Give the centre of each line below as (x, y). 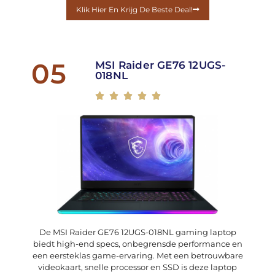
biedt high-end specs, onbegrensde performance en (137, 244)
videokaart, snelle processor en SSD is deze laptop (137, 267)
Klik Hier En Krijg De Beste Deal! (134, 9)
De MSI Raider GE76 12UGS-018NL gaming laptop (137, 232)
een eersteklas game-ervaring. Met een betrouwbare (137, 256)
